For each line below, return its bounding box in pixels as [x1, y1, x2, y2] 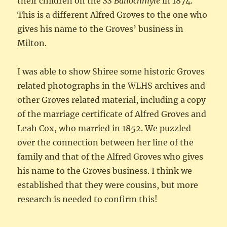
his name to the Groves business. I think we [17, 165, 193, 176]
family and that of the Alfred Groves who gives [17, 151, 204, 162]
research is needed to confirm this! [17, 194, 158, 204]
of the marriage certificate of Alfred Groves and [17, 108, 207, 119]
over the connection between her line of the [17, 137, 194, 147]
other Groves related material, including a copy [17, 94, 206, 105]
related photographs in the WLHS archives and [17, 80, 206, 91]
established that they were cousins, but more [17, 179, 199, 190]
